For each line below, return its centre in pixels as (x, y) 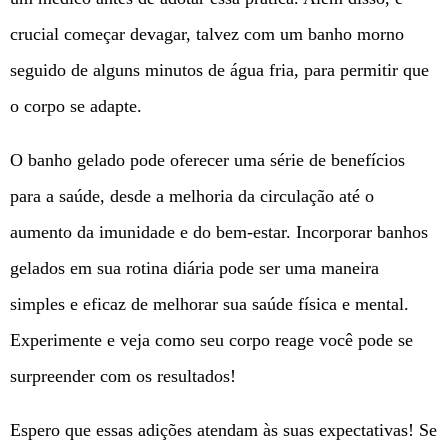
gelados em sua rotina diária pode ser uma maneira (194, 268)
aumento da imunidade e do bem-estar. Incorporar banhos (219, 232)
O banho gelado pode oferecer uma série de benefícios (207, 160)
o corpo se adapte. (76, 106)
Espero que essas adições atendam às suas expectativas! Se (223, 430)
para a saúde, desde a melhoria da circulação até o (192, 196)
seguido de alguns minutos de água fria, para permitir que (219, 70)
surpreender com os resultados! (123, 376)
